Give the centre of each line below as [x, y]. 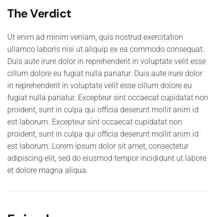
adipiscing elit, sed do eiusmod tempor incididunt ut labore [107, 158]
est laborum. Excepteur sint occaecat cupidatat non [95, 122]
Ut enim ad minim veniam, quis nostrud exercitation [95, 37]
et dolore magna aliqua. [48, 170]
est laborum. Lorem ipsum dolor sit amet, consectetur [98, 146]
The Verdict [39, 13]
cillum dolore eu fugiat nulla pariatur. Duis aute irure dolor [105, 73]
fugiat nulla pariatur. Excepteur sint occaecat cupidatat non [108, 98]
